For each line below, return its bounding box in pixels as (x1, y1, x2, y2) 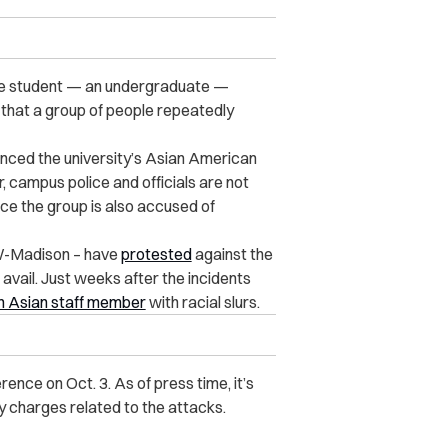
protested (120, 244, 192, 265)
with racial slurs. (145, 292, 260, 313)
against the (191, 244, 273, 265)
